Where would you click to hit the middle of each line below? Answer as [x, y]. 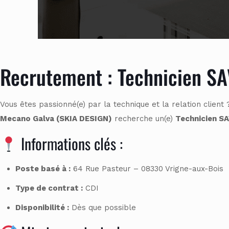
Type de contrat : [49, 188]
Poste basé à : [43, 169]
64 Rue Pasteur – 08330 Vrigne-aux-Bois [147, 169]
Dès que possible [102, 208]
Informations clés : [70, 144]
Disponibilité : [42, 208]
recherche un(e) [144, 119]
